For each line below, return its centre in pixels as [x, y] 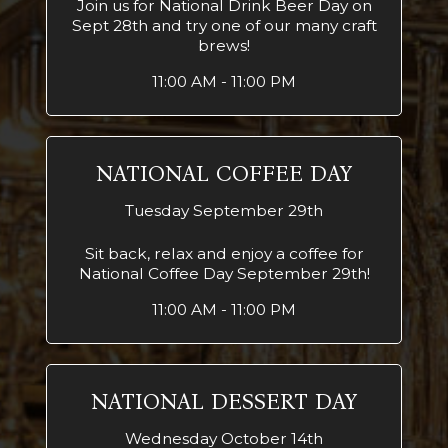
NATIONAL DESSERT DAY [224, 401]
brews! [224, 45]
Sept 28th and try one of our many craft [224, 25]
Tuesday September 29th [224, 210]
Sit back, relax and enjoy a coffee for [224, 253]
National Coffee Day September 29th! [224, 273]
